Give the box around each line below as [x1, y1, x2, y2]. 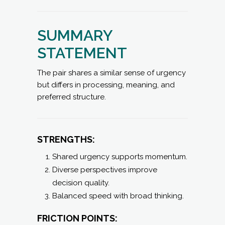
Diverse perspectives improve [52, 165, 157, 174]
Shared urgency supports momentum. [52, 152, 187, 161]
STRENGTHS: [37, 134, 95, 145]
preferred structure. [37, 92, 106, 101]
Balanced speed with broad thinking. [52, 191, 184, 200]
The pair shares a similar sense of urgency [37, 68, 186, 77]
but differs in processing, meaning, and [37, 80, 175, 89]
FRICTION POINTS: [37, 213, 118, 223]
